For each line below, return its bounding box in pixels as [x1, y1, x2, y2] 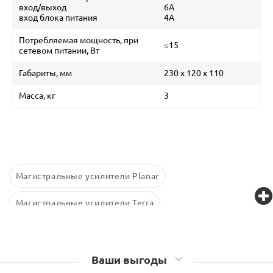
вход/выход [19, 2, 68, 12]
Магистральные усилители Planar [15, 171, 159, 181]
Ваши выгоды [91, 253, 169, 266]
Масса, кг [19, 90, 55, 101]
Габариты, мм [19, 68, 72, 78]
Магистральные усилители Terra [15, 197, 154, 208]
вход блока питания [19, 12, 97, 23]
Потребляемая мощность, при [19, 35, 138, 45]
